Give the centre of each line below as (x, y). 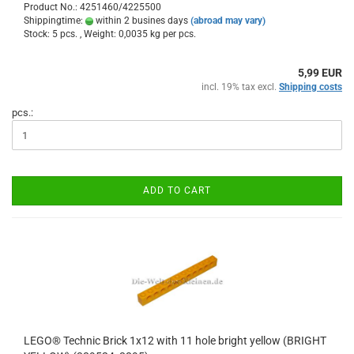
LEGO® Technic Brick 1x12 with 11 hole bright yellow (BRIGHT (175, 341)
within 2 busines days (141, 21)
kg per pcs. (172, 34)
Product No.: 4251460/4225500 (92, 7)
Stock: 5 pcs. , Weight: (71, 34)
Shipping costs (311, 87)
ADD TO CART (177, 190)
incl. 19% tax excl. (240, 87)
